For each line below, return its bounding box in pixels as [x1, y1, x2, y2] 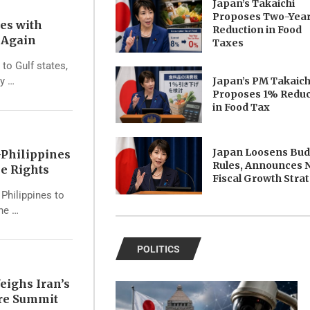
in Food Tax [212, 101, 271, 114]
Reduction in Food [212, 24, 302, 37]
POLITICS [137, 243, 180, 255]
